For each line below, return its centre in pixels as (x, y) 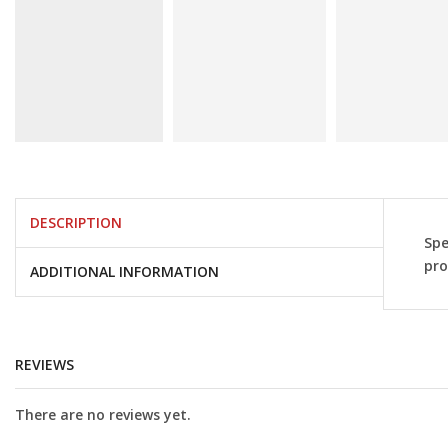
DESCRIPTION (76, 223)
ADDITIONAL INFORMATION (124, 272)
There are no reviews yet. (103, 415)
